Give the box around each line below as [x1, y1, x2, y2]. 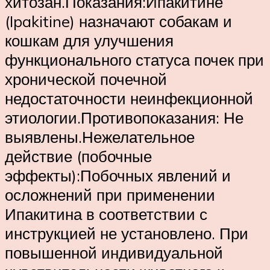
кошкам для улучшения [5, 31, 174, 51]
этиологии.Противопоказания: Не [5, 108, 243, 128]
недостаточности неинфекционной [5, 89, 253, 108]
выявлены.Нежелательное [5, 127, 195, 147]
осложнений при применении [5, 185, 215, 205]
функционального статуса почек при [5, 50, 264, 70]
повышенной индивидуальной [5, 243, 223, 263]
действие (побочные [5, 146, 152, 166]
